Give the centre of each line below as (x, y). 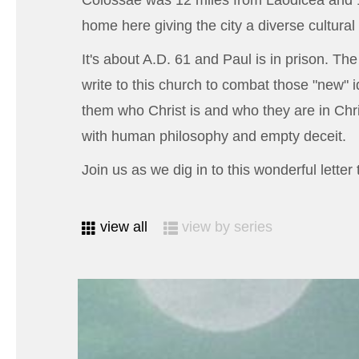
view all (124, 227)
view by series (227, 227)
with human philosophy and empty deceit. (214, 137)
